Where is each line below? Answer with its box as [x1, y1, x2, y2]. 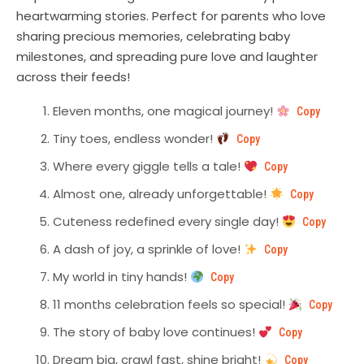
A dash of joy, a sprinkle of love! [53, 240, 244, 258]
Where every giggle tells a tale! [53, 158, 244, 175]
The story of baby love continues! [53, 323, 258, 341]
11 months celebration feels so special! [53, 296, 288, 314]
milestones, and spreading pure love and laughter [16, 48, 318, 66]
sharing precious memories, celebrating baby [16, 28, 290, 45]
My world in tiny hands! [53, 268, 190, 286]
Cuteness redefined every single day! [53, 213, 282, 231]
